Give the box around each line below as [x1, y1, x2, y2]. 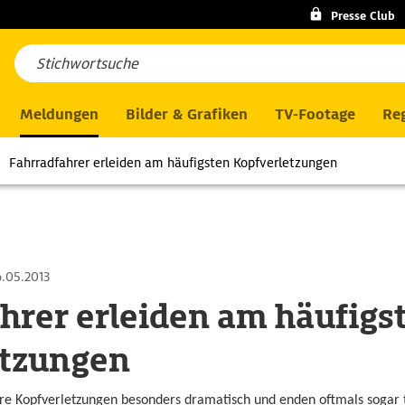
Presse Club [330, 8, 395, 24]
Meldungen [20, 105, 99, 124]
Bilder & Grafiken [126, 105, 248, 124]
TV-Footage [275, 105, 355, 124]
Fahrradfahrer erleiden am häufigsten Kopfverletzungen [9, 155, 337, 171]
